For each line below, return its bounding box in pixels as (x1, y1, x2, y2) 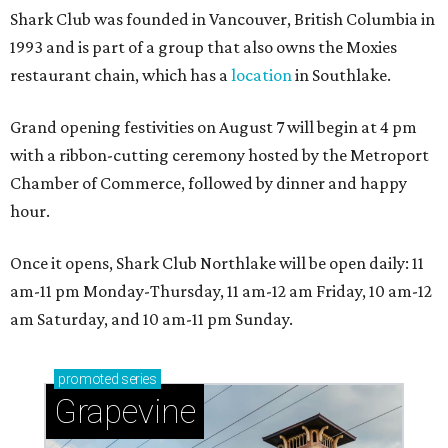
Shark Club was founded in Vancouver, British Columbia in (10, 9, 435, 29)
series (118, 371, 157, 387)
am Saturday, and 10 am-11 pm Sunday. (10, 309, 293, 329)
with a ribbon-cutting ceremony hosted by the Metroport (10, 145, 429, 165)
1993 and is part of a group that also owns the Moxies (10, 37, 397, 57)
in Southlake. (292, 65, 391, 85)
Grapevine (54, 392, 196, 431)
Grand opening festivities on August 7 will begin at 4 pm (10, 117, 417, 137)
